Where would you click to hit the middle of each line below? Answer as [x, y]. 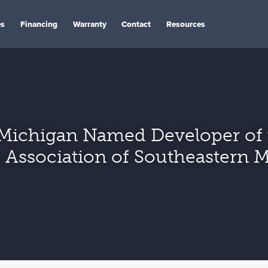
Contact [136, 24]
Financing [39, 24]
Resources [186, 24]
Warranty [89, 24]
